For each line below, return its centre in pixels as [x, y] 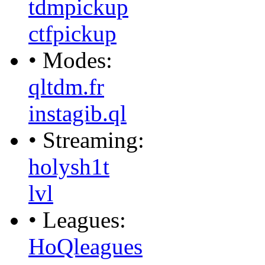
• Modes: [70, 60]
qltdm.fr [66, 86]
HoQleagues [85, 246]
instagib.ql [77, 113]
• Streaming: [86, 140]
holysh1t [69, 166]
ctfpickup [72, 33]
